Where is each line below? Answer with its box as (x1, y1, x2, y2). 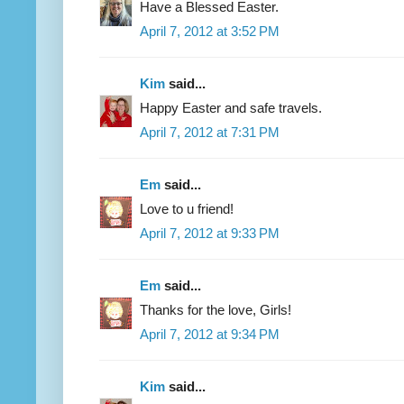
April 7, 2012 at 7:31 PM (140, 124, 280, 140)
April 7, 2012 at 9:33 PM (140, 225, 280, 241)
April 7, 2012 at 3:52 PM (140, 23, 280, 39)
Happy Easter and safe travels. (140, 99, 322, 115)
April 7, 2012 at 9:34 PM (140, 326, 280, 342)
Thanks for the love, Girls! (140, 301, 291, 317)
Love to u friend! (140, 200, 234, 216)
